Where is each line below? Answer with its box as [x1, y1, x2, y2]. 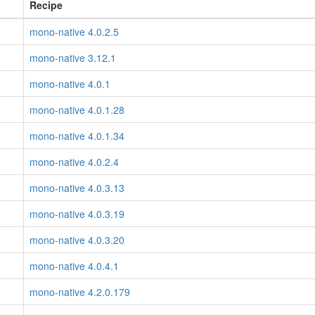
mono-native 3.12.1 [30, 51, 116, 65]
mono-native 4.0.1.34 [30, 129, 124, 143]
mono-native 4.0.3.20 [30, 233, 124, 247]
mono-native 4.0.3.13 [30, 181, 124, 195]
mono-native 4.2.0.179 [30, 285, 130, 299]
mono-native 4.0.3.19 [30, 207, 124, 221]
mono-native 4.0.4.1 [30, 259, 119, 273]
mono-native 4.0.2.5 [30, 25, 119, 39]
